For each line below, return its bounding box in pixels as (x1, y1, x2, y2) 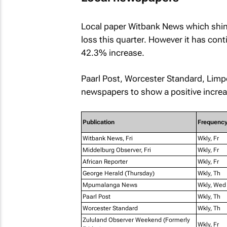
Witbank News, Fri (82, 134, 133, 142)
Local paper (81, 21, 128, 31)
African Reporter (82, 158, 128, 165)
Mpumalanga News (82, 181, 137, 188)
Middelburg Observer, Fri (82, 146, 151, 154)
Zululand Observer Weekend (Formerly (82, 216, 190, 223)
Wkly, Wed (197, 181, 226, 188)
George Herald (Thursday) (82, 169, 155, 177)
